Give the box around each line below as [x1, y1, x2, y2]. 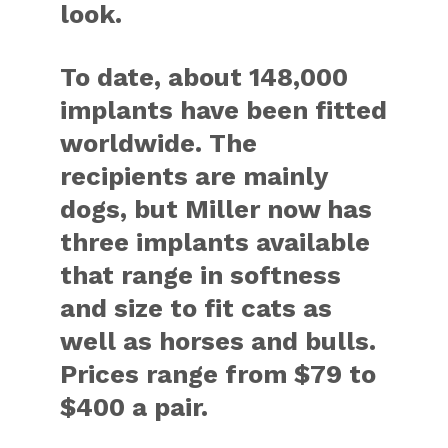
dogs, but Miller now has [60, 194, 373, 224]
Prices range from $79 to [60, 359, 377, 389]
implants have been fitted [60, 95, 388, 125]
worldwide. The [60, 128, 258, 158]
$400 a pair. [60, 392, 209, 422]
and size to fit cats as [60, 293, 333, 323]
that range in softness [60, 260, 342, 290]
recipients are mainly [60, 161, 328, 191]
